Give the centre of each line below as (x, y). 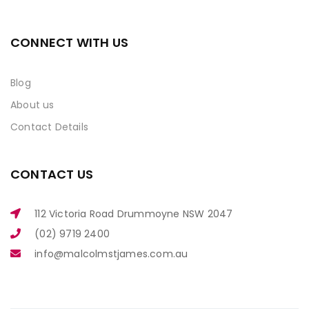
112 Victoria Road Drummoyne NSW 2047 (134, 213)
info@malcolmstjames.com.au (111, 253)
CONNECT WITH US (69, 42)
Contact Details (49, 127)
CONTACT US (52, 174)
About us (32, 104)
